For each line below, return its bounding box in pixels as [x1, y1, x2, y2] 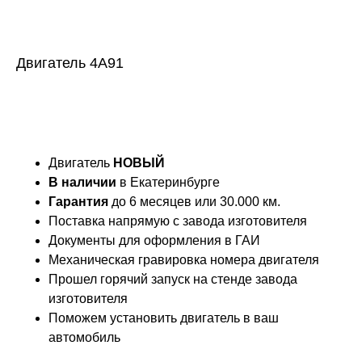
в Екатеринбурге [116, 175, 220, 189]
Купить [161, 103, 201, 116]
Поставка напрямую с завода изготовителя [48, 214, 307, 228]
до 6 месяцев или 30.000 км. [108, 195, 280, 208]
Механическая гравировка [48, 253, 207, 267]
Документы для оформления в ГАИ [48, 234, 260, 247]
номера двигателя [210, 253, 319, 267]
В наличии [48, 175, 116, 189]
